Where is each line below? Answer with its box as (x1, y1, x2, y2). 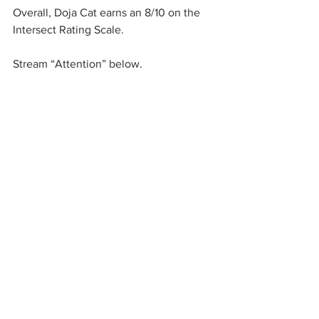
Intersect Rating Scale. (13, 23, 127, 36)
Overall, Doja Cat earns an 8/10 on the (13, 6, 203, 19)
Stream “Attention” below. (13, 58, 145, 70)
